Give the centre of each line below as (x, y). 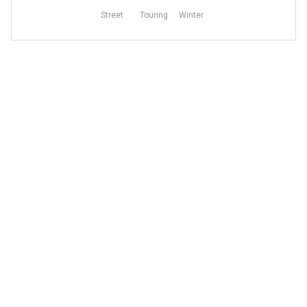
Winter (191, 15)
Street (112, 15)
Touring (153, 15)
